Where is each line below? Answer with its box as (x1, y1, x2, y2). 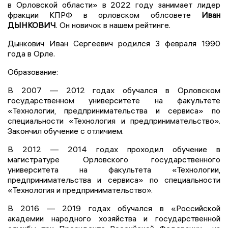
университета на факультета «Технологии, (8, 164, 220, 175)
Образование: (8, 66, 58, 77)
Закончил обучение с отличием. (8, 125, 124, 136)
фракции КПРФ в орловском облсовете (8, 9, 202, 20)
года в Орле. (8, 48, 57, 59)
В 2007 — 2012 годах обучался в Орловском (8, 84, 220, 95)
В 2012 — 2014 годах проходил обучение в (8, 144, 220, 154)
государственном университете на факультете (8, 95, 220, 105)
